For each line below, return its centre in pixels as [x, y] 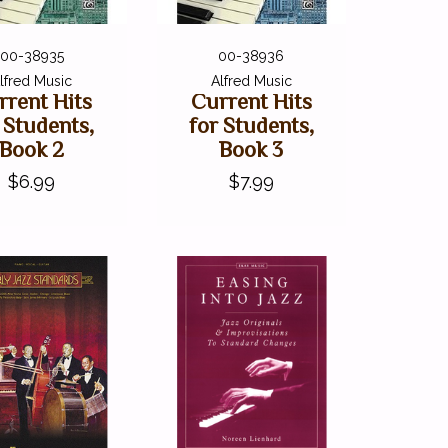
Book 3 [251, 150]
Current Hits [251, 102]
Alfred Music [251, 81]
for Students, [251, 126]
